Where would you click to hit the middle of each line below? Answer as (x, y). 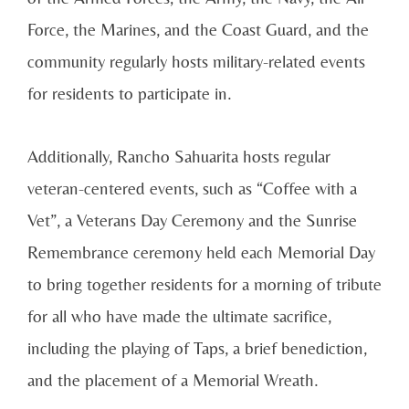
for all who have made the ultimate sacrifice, (179, 315)
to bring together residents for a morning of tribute (204, 283)
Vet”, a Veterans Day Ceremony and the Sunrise (192, 220)
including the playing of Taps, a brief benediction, (197, 347)
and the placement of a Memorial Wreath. (173, 379)
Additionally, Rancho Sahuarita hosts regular (179, 156)
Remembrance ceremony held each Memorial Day (201, 252)
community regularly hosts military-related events (196, 62)
